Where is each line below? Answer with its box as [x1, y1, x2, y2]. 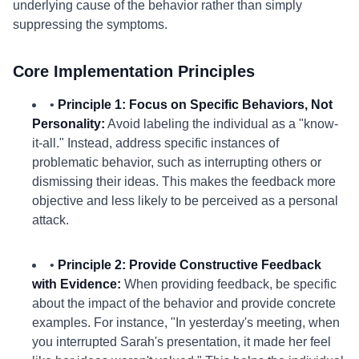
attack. [32, 213, 69, 227]
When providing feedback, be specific [121, 277, 337, 291]
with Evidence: [32, 277, 121, 291]
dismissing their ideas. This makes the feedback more [32, 175, 336, 188]
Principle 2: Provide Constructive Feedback [58, 258, 321, 272]
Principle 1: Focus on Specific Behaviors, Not [58, 98, 333, 111]
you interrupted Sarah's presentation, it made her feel [32, 335, 331, 349]
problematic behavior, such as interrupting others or [32, 155, 321, 169]
